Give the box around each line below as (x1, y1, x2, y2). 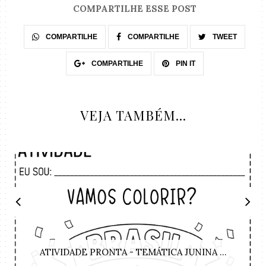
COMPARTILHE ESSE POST (72, 3, 197, 15)
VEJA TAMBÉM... (80, 106, 186, 125)
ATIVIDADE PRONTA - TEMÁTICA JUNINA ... (39, 246, 227, 258)
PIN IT (173, 59, 195, 68)
